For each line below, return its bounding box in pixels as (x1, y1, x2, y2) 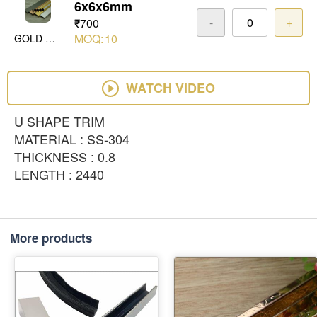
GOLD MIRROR (45, 31, 55, 46)
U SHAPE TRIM (14, 112, 105, 131)
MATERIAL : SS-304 (14, 129, 129, 149)
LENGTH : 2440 (14, 165, 104, 184)
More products (10, 229, 92, 247)
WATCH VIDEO (126, 79, 215, 98)
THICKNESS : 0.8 (14, 147, 115, 166)
